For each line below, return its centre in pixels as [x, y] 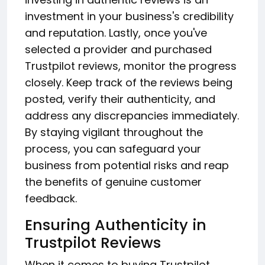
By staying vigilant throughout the [114, 132]
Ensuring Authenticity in [116, 225]
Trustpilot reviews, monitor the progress [131, 66]
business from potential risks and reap [127, 165]
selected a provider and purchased [118, 49]
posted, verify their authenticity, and [120, 99]
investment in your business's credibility [129, 16]
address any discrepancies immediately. [132, 115]
